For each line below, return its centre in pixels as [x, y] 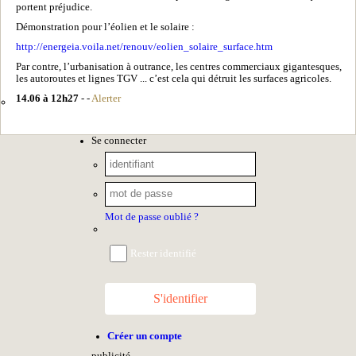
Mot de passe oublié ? [152, 217]
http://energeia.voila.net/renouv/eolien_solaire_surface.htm [144, 46]
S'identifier [180, 298]
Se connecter [119, 140]
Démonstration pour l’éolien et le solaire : [105, 27]
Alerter [106, 98]
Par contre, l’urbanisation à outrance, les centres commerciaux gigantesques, [179, 66]
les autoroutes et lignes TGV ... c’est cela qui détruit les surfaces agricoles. [174, 78]
